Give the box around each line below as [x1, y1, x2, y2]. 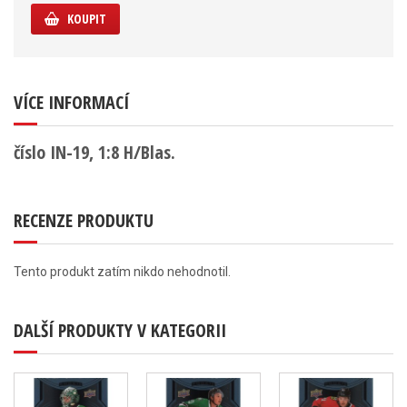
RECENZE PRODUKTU [14, 208, 154, 233]
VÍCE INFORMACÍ [14, 90, 129, 114]
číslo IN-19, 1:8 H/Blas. [14, 140, 175, 164]
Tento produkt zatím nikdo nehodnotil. [14, 264, 231, 279]
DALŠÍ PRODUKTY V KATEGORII [14, 318, 226, 342]
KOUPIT [67, 10, 106, 27]
